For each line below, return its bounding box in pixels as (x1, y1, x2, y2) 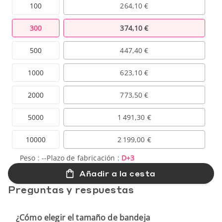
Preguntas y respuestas (8, 183, 134, 195)
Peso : (20, 153, 42, 163)
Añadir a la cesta (79, 167, 156, 178)
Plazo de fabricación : (47, 153, 121, 163)
